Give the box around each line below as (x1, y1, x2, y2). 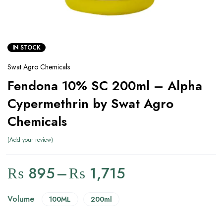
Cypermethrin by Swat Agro (7, 94, 173, 113)
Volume (7, 193, 34, 205)
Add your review (9, 135, 51, 144)
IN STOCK (12, 43, 41, 52)
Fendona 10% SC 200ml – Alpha (7, 76, 202, 95)
